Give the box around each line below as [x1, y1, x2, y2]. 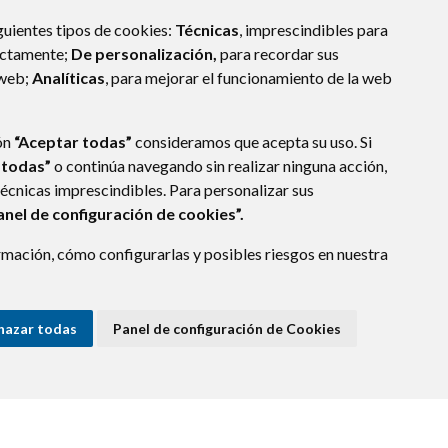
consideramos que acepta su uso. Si [132, 132, 372, 151]
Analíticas [32, 68, 105, 87]
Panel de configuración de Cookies [113, 320, 341, 337]
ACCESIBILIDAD [71, 379, 170, 396]
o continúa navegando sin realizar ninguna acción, [51, 156, 387, 175]
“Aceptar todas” [14, 132, 132, 151]
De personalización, [71, 44, 217, 63]
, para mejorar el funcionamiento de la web [105, 68, 392, 87]
